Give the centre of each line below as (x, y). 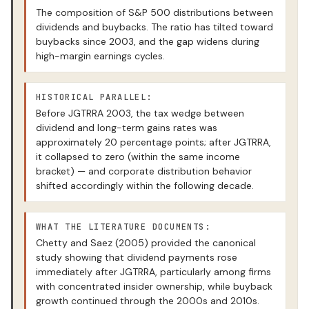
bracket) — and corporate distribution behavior (144, 171)
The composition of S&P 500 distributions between (154, 13)
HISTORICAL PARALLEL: (94, 98)
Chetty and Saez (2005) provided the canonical (146, 243)
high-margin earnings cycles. (100, 56)
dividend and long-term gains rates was (127, 128)
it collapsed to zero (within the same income (138, 157)
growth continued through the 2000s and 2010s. (148, 301)
